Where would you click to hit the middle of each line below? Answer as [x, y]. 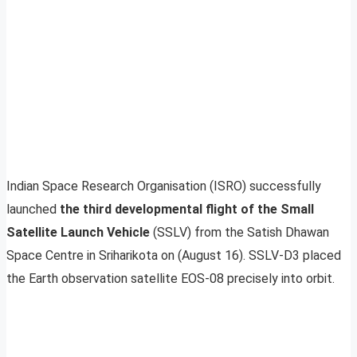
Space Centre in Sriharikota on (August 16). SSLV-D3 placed [174, 256]
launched [33, 210]
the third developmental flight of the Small [187, 210]
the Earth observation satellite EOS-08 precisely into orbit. [171, 279]
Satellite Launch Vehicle [78, 233]
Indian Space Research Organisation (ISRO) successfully [164, 186]
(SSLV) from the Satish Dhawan [239, 233]
